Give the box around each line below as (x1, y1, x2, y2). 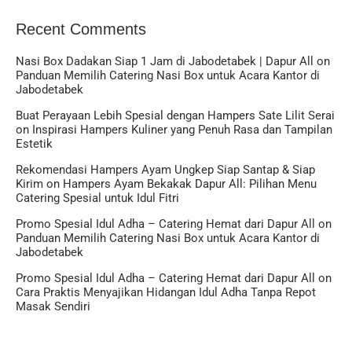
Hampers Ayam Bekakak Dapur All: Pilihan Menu (63, 177, 317, 192)
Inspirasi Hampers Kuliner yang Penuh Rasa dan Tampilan (32, 123, 332, 137)
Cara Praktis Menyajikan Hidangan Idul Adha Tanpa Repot (16, 285, 316, 300)
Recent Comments (16, 20, 146, 38)
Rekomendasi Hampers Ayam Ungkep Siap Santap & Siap (16, 163, 315, 178)
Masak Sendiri (16, 299, 90, 314)
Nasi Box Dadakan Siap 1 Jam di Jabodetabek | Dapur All (16, 54, 313, 69)
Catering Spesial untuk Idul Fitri (16, 191, 179, 206)
